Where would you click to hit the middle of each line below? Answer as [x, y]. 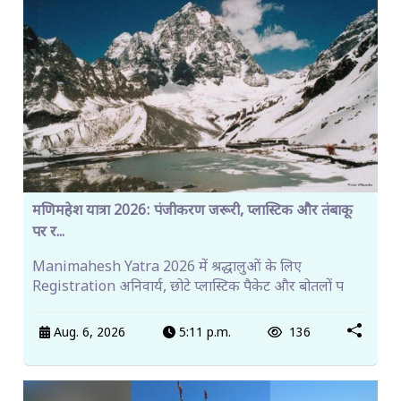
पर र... [48, 234]
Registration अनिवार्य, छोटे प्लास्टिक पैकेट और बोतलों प [188, 288]
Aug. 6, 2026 [88, 333]
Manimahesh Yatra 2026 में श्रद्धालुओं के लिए [167, 269]
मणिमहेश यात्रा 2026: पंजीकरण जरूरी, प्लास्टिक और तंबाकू [192, 212]
